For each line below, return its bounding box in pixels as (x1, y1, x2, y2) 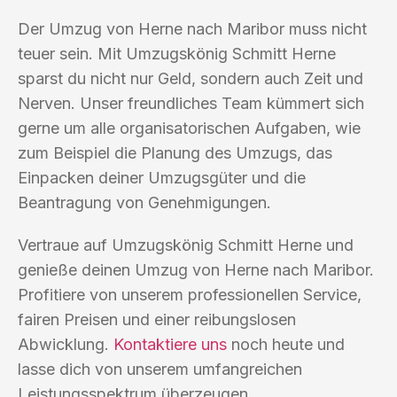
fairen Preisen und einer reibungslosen (18, 309, 296, 329)
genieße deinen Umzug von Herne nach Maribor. (18, 260, 374, 279)
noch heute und (227, 334, 345, 354)
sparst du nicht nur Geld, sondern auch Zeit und (18, 68, 363, 88)
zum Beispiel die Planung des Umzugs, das (18, 143, 332, 162)
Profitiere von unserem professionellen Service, (18, 284, 362, 304)
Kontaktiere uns (113, 334, 227, 354)
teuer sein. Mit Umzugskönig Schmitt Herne (18, 43, 336, 63)
